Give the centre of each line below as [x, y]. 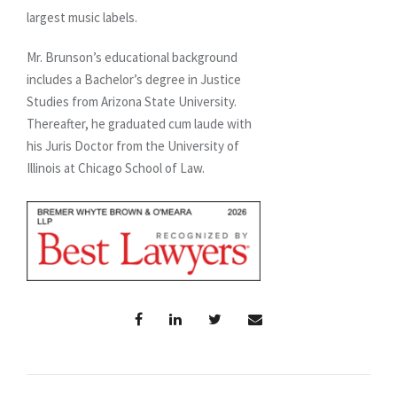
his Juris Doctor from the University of [133, 145]
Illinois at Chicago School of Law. [116, 167]
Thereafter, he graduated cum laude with [139, 123]
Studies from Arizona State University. [133, 101]
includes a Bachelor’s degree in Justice [134, 79]
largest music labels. [82, 17]
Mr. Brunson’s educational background [132, 57]
